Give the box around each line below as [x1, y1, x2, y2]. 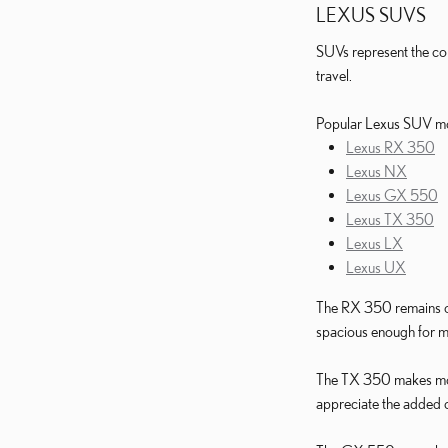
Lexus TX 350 [346, 209, 434, 228]
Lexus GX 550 [346, 185, 438, 204]
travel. [316, 65, 352, 84]
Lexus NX [346, 161, 407, 180]
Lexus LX [346, 233, 403, 252]
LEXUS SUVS [316, 2, 426, 26]
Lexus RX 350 [346, 137, 435, 156]
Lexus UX [346, 257, 406, 276]
